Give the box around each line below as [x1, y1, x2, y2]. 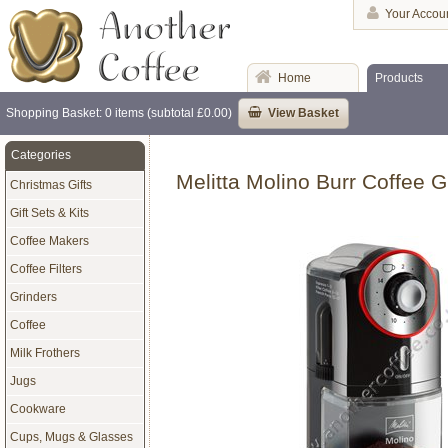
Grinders [9, 289, 57, 304]
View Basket [268, 105, 339, 120]
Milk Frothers [9, 345, 80, 360]
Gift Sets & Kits [9, 205, 89, 220]
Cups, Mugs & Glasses [9, 429, 133, 444]
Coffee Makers [9, 233, 89, 248]
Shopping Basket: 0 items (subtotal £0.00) [6, 105, 232, 120]
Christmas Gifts [9, 177, 92, 192]
